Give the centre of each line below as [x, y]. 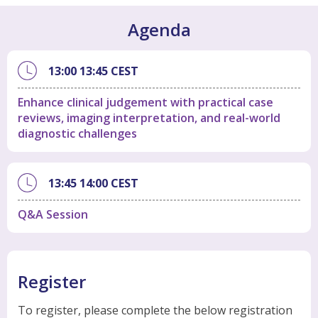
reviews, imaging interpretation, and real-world [149, 118]
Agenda [159, 30]
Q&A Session [53, 215]
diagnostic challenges [77, 134]
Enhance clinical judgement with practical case [146, 103]
